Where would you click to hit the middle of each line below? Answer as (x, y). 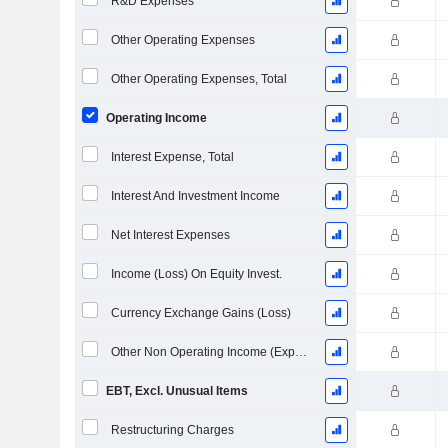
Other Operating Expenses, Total (198, 79)
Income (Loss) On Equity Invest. (196, 274)
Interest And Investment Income (195, 196)
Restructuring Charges (172, 430)
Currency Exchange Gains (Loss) (200, 313)
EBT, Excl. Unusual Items (176, 391)
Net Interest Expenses (170, 235)
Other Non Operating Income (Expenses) (300, 352)
